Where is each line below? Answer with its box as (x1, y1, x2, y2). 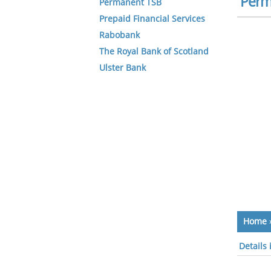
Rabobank (99, 30, 140, 41)
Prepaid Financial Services (99, 14, 205, 24)
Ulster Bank (99, 63, 146, 73)
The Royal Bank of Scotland (99, 47, 209, 57)
